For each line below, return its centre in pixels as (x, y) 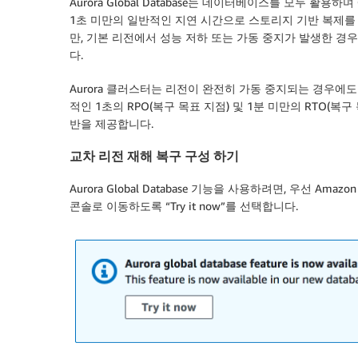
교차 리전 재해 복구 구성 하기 (154, 156)
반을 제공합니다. (111, 123)
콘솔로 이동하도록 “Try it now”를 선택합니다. (184, 205)
